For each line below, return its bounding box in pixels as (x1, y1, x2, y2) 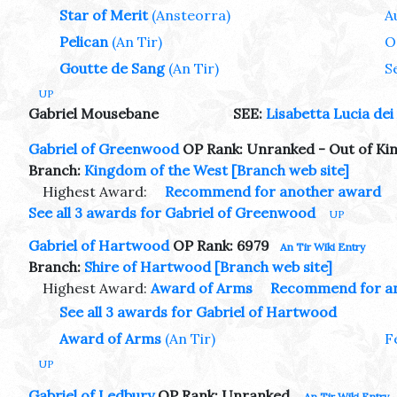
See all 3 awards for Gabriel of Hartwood (59, 302, 337, 321)
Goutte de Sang (59, 58, 165, 77)
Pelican (59, 32, 108, 51)
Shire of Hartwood (84, 257, 211, 276)
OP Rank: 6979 (169, 236, 269, 254)
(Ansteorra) (152, 5, 230, 24)
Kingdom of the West (84, 160, 228, 179)
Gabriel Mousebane (28, 104, 159, 122)
